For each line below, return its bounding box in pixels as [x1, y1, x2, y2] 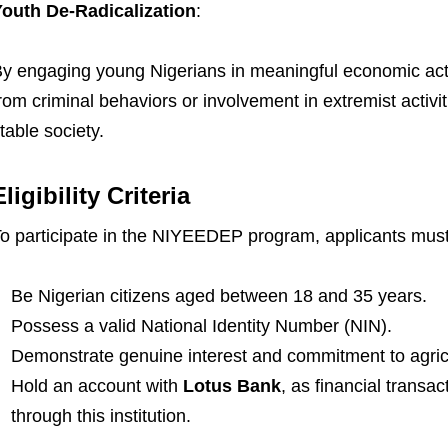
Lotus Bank [182, 376, 281, 396]
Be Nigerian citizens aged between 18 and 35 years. [10, 286, 427, 306]
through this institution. [10, 406, 191, 426]
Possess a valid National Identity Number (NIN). [10, 316, 392, 336]
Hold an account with [10, 376, 183, 396]
